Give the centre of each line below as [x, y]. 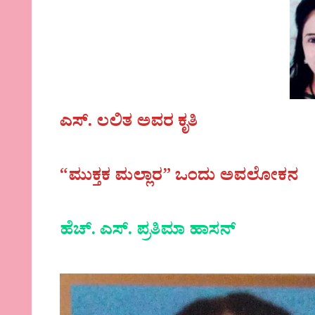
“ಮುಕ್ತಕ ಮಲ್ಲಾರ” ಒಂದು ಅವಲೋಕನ [179, 178]
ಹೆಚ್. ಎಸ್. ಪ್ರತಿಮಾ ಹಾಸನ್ [148, 233]
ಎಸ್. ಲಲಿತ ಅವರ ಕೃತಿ [129, 124]
